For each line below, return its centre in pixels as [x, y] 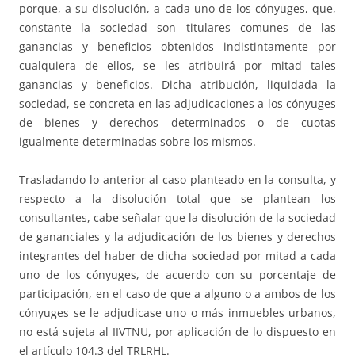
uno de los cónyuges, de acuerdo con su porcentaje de [177, 274]
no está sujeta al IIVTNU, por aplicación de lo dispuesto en [177, 331]
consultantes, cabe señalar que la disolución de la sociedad [177, 217]
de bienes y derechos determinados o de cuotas [177, 122]
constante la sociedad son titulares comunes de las [177, 27]
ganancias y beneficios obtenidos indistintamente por [177, 46]
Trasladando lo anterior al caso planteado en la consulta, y [177, 179]
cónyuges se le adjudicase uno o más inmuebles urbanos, [177, 312]
